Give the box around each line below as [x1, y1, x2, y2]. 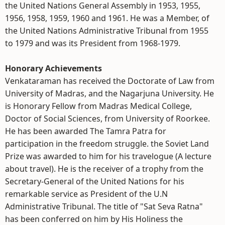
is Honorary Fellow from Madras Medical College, [5, 100, 192, 111]
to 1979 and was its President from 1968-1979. [5, 38, 180, 49]
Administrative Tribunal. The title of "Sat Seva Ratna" [5, 201, 203, 212]
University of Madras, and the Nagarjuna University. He [5, 88, 214, 99]
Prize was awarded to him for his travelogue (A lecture [5, 151, 211, 162]
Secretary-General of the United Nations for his [5, 176, 184, 187]
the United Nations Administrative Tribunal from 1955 [5, 25, 208, 36]
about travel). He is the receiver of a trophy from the [5, 163, 203, 174]
